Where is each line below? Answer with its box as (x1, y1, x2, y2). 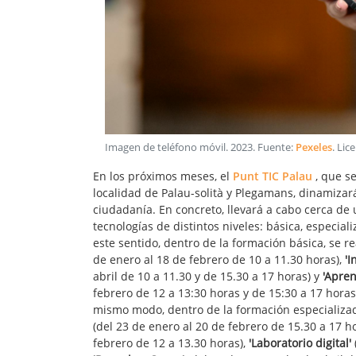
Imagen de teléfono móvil (105, 141, 226, 155)
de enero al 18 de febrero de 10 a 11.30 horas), (93, 252, 345, 268)
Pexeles (296, 141, 332, 155)
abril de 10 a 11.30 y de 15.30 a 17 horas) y (93, 269, 323, 284)
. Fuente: (253, 141, 296, 155)
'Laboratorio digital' (249, 335, 351, 351)
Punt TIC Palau (233, 168, 312, 184)
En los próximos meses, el (93, 168, 233, 184)
